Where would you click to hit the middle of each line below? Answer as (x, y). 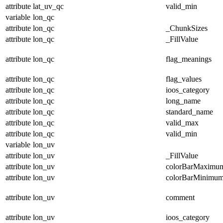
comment (180, 197)
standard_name (189, 111)
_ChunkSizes (187, 28)
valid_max (182, 122)
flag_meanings (189, 59)
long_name (183, 101)
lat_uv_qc (48, 6)
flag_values (184, 79)
